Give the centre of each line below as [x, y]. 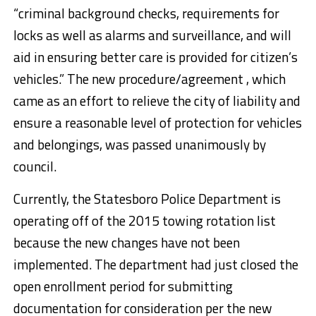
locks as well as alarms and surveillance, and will [152, 35]
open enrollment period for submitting [123, 286]
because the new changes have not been [126, 243]
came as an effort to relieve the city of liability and [157, 101]
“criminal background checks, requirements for [146, 13]
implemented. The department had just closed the [156, 265]
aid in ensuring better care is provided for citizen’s [155, 57]
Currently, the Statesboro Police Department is [147, 199]
